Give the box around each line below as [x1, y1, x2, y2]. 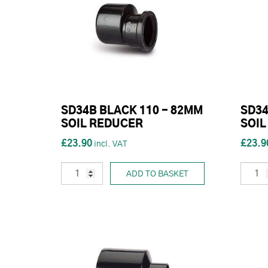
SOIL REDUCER [61, 119, 143, 130]
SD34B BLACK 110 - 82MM [61, 106, 203, 117]
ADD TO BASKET [126, 170, 188, 179]
